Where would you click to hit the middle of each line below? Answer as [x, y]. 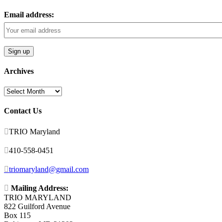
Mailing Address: [40, 188]
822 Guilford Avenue [37, 207]
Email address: [29, 15]
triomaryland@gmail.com [49, 169]
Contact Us [23, 111]
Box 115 [17, 216]
